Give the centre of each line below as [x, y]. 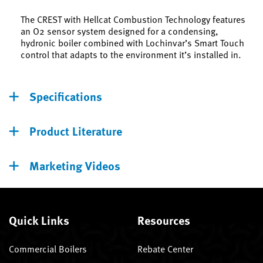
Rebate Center [165, 249]
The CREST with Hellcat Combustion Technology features [133, 19]
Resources [164, 220]
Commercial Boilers [48, 249]
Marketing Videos [75, 165]
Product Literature [76, 130]
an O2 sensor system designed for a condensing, [119, 31]
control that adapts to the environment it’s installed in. [131, 54]
